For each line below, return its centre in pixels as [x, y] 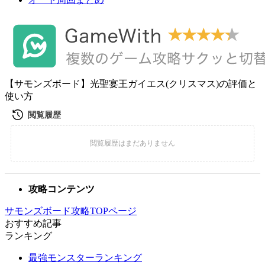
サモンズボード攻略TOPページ [71, 211]
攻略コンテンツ [62, 189]
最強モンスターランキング [85, 258]
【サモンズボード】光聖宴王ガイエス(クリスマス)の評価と [131, 84]
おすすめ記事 [33, 223]
